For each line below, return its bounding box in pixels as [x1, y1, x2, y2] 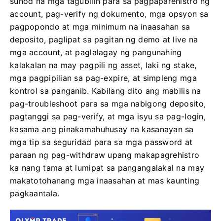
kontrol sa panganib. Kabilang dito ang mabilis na [10, 86, 201, 96]
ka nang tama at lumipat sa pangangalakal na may [10, 163, 205, 173]
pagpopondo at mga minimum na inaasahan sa [10, 22, 190, 32]
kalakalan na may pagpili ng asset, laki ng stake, [10, 60, 197, 70]
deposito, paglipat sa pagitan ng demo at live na [10, 35, 198, 44]
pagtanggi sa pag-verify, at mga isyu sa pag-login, [10, 111, 206, 121]
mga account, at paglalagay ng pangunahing [10, 47, 182, 57]
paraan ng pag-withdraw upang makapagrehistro [10, 150, 200, 160]
